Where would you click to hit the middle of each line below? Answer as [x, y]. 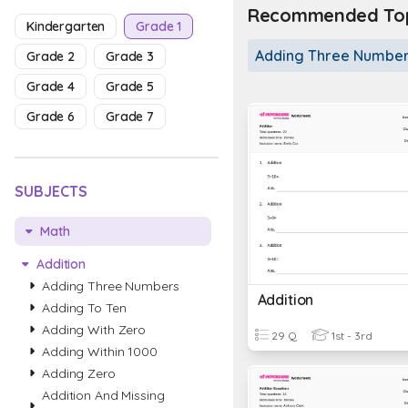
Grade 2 [51, 56]
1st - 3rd [351, 336]
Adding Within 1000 [100, 352]
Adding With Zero [94, 330]
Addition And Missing [103, 395]
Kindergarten [66, 26]
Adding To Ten [84, 308]
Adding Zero [79, 373]
